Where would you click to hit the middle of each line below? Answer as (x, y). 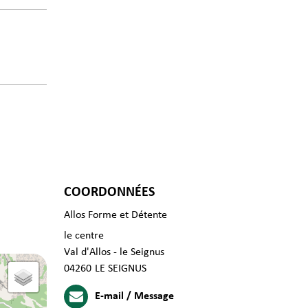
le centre (84, 235)
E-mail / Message (134, 296)
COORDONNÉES (109, 192)
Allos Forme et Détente (115, 215)
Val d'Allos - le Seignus (114, 252)
